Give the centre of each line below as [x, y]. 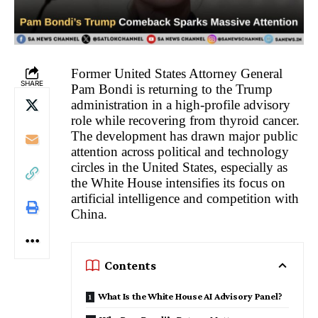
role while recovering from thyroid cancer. [185, 120]
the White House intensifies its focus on [178, 182]
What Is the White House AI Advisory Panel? [190, 296]
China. [89, 214]
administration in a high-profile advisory [181, 104]
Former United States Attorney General [177, 73]
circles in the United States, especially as [179, 167]
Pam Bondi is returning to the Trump [172, 89]
